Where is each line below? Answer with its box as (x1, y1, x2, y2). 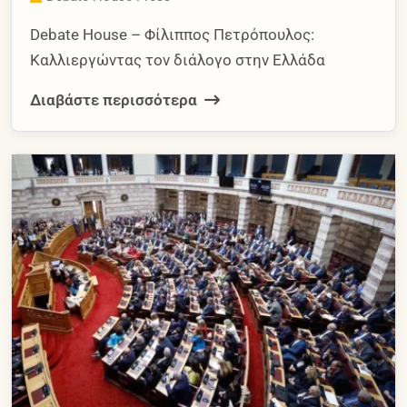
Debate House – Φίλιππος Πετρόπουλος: (30, 25, 314, 44)
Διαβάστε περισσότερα (30, 90, 201, 109)
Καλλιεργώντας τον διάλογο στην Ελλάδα (30, 50, 325, 69)
